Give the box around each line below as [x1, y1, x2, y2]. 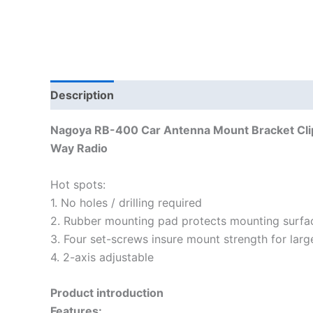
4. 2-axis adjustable [50, 249, 154, 264]
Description [50, 88, 114, 103]
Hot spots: [50, 177, 105, 191]
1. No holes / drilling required [50, 195, 202, 210]
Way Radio [50, 141, 108, 156]
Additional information [129, 88, 250, 103]
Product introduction [50, 286, 163, 300]
